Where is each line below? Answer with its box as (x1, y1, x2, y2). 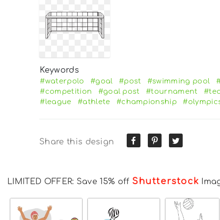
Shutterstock (132, 176, 199, 186)
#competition (40, 87, 92, 95)
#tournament (146, 87, 198, 95)
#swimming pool (147, 77, 210, 85)
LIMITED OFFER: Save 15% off (7, 177, 132, 186)
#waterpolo (40, 77, 84, 85)
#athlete (77, 97, 110, 106)
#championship (116, 97, 177, 106)
